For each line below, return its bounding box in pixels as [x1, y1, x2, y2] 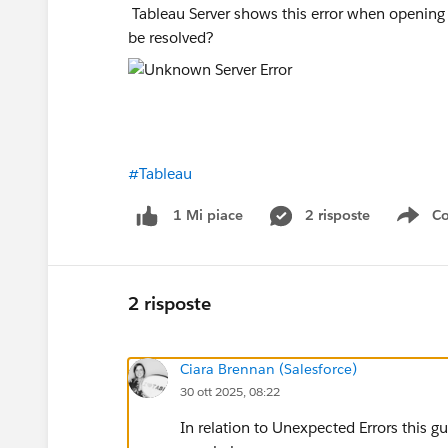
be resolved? [128, 28, 226, 47]
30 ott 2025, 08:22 [180, 382, 280, 400]
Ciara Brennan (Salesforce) [180, 359, 357, 378]
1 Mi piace [173, 206, 243, 225]
